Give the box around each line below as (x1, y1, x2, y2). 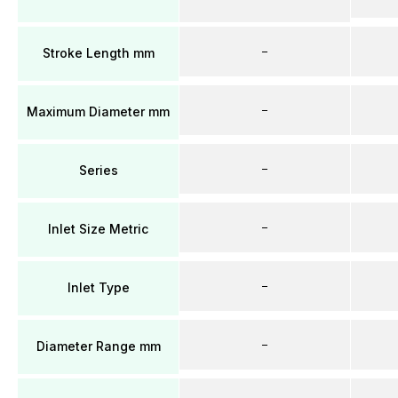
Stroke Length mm (42, 45, 155, 60)
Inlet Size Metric (48, 221, 148, 236)
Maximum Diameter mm (27, 104, 170, 119)
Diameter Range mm (36, 338, 161, 354)
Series (78, 163, 118, 178)
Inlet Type (67, 280, 130, 295)
